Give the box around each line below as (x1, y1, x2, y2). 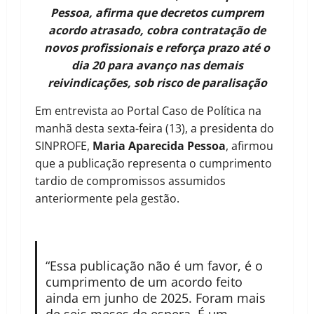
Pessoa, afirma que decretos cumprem (50, 5, 264, 21)
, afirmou (226, 138, 273, 154)
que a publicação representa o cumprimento (35, 156, 272, 172)
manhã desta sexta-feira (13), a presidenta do (35, 121, 274, 137)
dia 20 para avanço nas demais (71, 57, 243, 74)
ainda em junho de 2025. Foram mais (45, 289, 266, 307)
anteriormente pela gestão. (35, 191, 179, 207)
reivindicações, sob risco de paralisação (47, 75, 267, 91)
